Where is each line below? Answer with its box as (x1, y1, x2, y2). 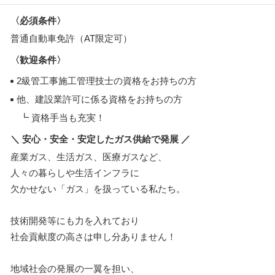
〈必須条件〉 (10, 15, 66, 26)
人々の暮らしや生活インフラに (10, 167, 139, 178)
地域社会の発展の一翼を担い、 (10, 263, 139, 274)
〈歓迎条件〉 (10, 54, 66, 65)
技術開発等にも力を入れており (10, 215, 139, 226)
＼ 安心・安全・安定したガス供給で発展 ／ (10, 133, 190, 144)
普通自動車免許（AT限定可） (10, 33, 132, 44)
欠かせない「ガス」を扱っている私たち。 (10, 183, 185, 194)
